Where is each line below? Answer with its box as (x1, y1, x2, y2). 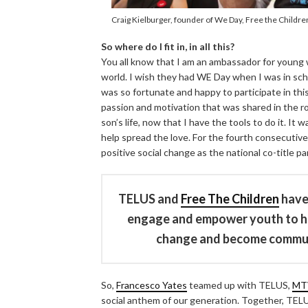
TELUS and (118, 191, 181, 207)
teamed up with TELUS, (187, 279, 292, 291)
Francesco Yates (116, 279, 187, 291)
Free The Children (181, 191, 279, 207)
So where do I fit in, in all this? (101, 41, 234, 53)
